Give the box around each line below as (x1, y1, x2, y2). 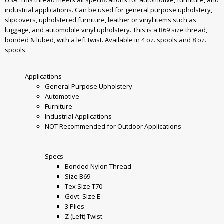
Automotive (45, 91, 79, 101)
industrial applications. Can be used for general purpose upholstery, (5, 5, 212, 14)
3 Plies (65, 201, 84, 211)
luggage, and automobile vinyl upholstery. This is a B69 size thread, (5, 25, 207, 34)
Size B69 (65, 171, 90, 181)
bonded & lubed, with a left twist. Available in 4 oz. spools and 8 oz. (5, 35, 206, 44)
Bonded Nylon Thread (65, 161, 131, 171)
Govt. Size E (65, 191, 100, 201)
